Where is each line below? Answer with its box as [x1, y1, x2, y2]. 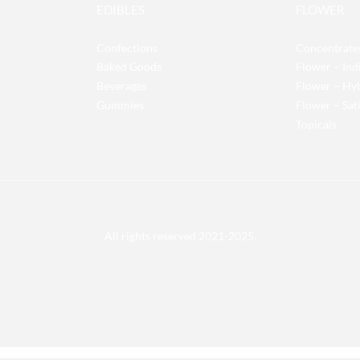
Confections [96, 40, 157, 55]
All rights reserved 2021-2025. [104, 228, 256, 243]
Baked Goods [96, 59, 162, 74]
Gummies [96, 97, 144, 112]
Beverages [96, 79, 147, 93]
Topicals [296, 117, 337, 131]
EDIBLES [96, 2, 145, 17]
